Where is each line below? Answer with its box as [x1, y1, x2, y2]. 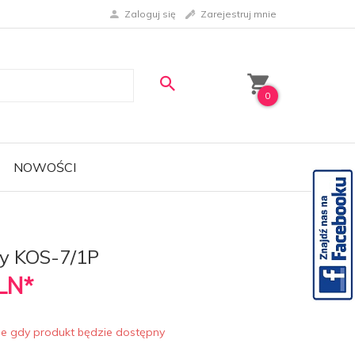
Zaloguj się [124, 7, 176, 20]
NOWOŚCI [13, 159, 76, 175]
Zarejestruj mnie [200, 7, 277, 20]
